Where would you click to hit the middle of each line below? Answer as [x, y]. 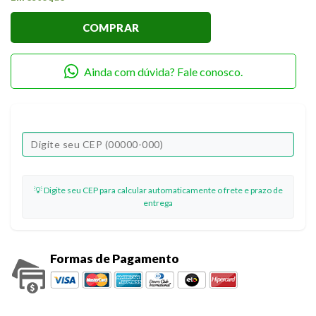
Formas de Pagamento [115, 258]
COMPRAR [111, 28]
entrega [158, 203]
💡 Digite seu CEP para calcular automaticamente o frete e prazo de [158, 190]
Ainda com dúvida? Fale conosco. [164, 71]
